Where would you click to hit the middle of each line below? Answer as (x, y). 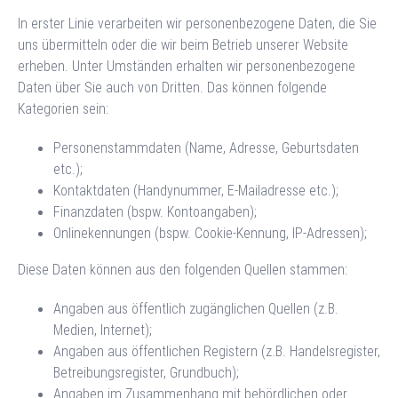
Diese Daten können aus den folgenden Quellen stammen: (183, 269)
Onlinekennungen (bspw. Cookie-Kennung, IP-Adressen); (210, 233)
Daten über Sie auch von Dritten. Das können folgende (172, 87)
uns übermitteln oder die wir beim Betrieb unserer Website (183, 44)
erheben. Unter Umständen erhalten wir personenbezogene (187, 66)
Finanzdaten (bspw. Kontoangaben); (155, 211)
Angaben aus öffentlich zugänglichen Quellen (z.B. (196, 308)
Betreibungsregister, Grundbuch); (146, 372)
